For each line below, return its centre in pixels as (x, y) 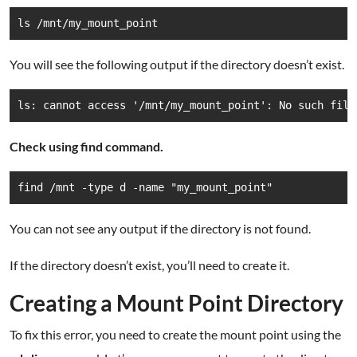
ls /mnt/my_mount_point (88, 23)
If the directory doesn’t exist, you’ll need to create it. (149, 265)
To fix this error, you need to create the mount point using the (175, 334)
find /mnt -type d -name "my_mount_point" (145, 187)
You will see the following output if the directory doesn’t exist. (177, 64)
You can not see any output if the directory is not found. (160, 228)
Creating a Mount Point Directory (177, 303)
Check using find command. (86, 146)
